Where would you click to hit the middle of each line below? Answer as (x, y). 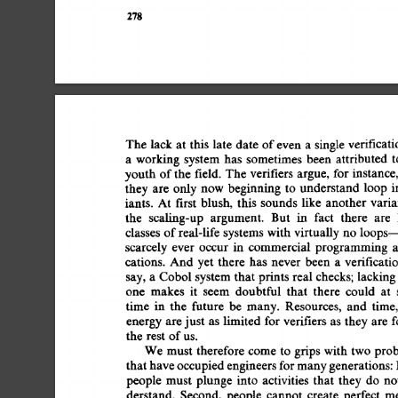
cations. (146, 262)
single (340, 144)
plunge (218, 380)
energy (145, 321)
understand (340, 188)
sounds (281, 203)
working (159, 159)
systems (247, 232)
